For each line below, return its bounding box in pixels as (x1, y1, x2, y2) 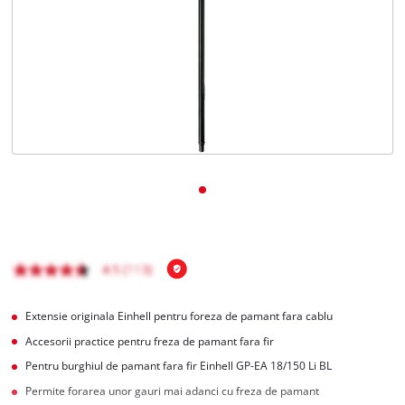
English (54, 76, 84, 88)
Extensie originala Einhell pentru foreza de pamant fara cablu (25, 308, 334, 323)
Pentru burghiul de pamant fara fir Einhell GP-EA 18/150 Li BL (25, 359, 333, 373)
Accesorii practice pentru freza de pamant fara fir (25, 334, 275, 348)
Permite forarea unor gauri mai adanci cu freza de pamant (25, 384, 320, 399)
